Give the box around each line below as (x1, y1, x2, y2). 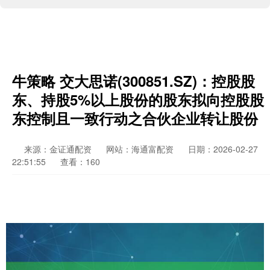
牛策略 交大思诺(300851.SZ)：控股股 (12, 71, 255, 91)
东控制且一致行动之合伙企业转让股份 (12, 108, 258, 128)
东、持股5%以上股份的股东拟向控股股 (12, 89, 264, 110)
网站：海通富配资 (106, 143, 174, 155)
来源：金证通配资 (24, 143, 94, 155)
